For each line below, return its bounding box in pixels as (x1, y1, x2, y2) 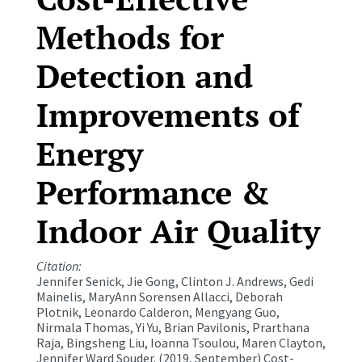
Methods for (36, 15, 224, 59)
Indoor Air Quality (36, 209, 320, 253)
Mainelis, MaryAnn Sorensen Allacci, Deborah (36, 288, 283, 305)
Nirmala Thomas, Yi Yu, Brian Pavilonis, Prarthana (36, 319, 309, 336)
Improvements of (36, 93, 300, 137)
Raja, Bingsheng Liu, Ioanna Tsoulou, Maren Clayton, (36, 335, 326, 351)
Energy (36, 132, 143, 175)
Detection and (36, 54, 253, 98)
